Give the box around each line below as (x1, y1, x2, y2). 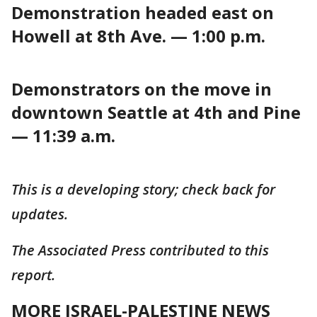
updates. (11, 204, 68, 224)
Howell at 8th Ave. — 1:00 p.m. (11, 24, 265, 47)
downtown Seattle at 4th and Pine (11, 100, 301, 124)
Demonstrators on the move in (11, 77, 272, 100)
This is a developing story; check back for (11, 180, 275, 199)
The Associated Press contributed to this (11, 241, 269, 260)
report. (11, 265, 55, 284)
